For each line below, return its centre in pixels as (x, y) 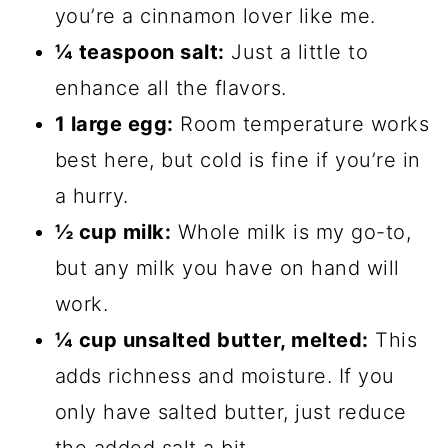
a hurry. (91, 196)
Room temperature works (301, 124)
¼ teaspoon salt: (139, 52)
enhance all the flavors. (170, 88)
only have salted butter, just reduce (230, 412)
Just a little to (296, 52)
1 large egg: (114, 124)
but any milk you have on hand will (227, 268)
